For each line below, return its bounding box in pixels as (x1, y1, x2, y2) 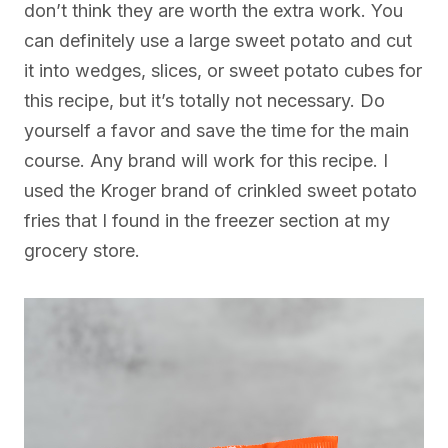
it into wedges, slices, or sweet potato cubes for (24, 60, 422, 82)
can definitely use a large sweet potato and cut (24, 30, 412, 52)
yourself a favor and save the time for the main (24, 120, 409, 142)
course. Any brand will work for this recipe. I (24, 150, 388, 172)
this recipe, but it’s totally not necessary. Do (24, 90, 385, 112)
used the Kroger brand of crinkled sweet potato (24, 180, 417, 202)
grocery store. (24, 240, 140, 262)
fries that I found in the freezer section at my (24, 210, 390, 232)
